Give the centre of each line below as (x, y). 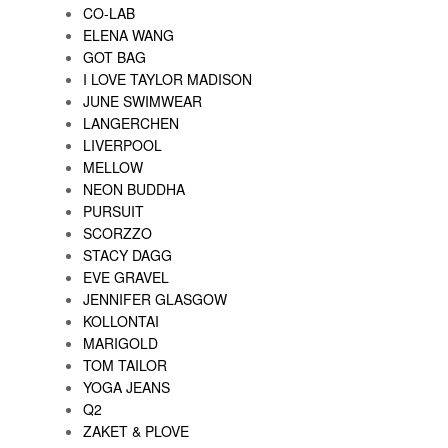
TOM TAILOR (125, 364)
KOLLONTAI (121, 320)
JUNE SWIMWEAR (142, 100)
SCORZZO (117, 232)
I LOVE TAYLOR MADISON (167, 78)
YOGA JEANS (126, 386)
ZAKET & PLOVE (136, 430)
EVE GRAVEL (126, 276)
